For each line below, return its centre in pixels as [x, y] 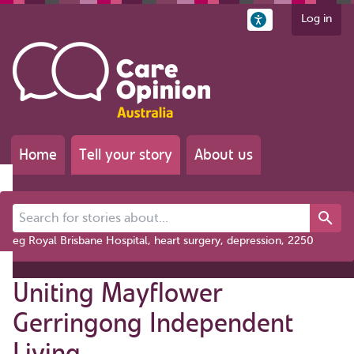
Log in [316, 19]
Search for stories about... [77, 211]
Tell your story [126, 154]
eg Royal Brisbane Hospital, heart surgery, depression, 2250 [163, 241]
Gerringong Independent [153, 323]
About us [224, 154]
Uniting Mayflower [118, 293]
